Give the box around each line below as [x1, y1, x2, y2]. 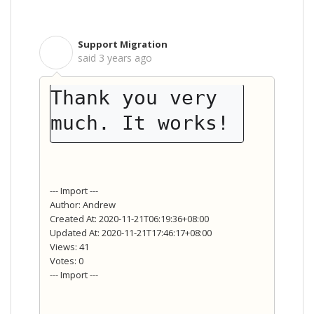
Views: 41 [50, 240, 89, 254]
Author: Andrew [50, 198, 116, 212]
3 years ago [99, 50, 152, 64]
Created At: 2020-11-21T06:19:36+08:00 [50, 212, 209, 226]
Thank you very [50, 86, 217, 109]
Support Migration [78, 37, 168, 50]
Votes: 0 [50, 254, 83, 268]
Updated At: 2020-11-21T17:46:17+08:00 [50, 226, 212, 240]
